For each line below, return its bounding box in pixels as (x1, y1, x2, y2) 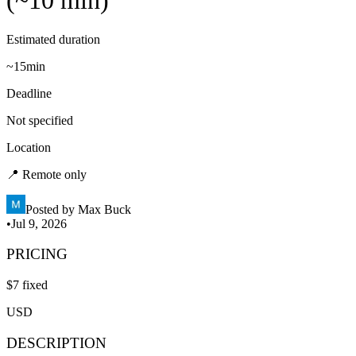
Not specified (6, 113, 73, 127)
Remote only (22, 167, 87, 181)
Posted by (25, 202, 75, 216)
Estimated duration (6, 32, 100, 46)
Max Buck (78, 202, 131, 216)
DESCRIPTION (6, 334, 106, 351)
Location (6, 140, 51, 154)
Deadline (6, 86, 52, 100)
